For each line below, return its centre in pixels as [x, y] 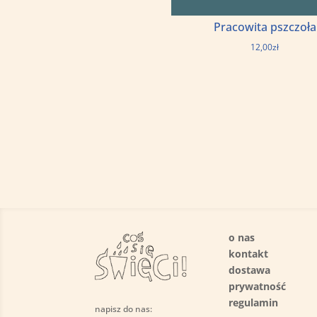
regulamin [254, 302]
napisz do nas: [124, 309]
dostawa [250, 270]
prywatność [258, 286]
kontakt [249, 253]
